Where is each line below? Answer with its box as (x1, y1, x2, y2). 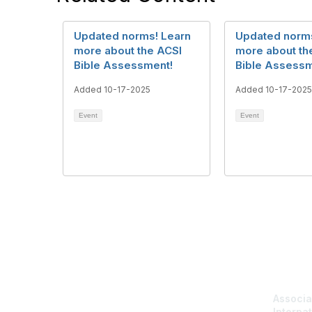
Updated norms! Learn (74, 29, 191, 42)
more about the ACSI (74, 44, 182, 57)
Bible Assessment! (74, 58, 173, 72)
